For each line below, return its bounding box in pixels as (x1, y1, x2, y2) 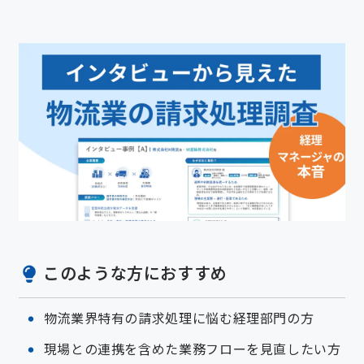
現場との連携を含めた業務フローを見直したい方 (43, 341, 341, 357)
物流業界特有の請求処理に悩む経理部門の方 (43, 310, 314, 327)
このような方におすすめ (42, 263, 228, 284)
